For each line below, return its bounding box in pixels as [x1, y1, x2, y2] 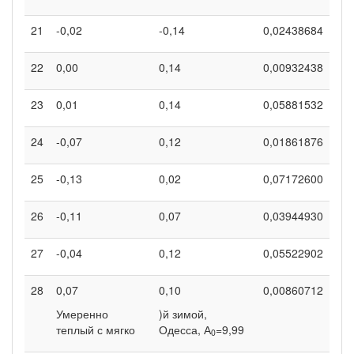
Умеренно [56, 305, 108, 322]
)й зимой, [159, 305, 207, 322]
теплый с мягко [56, 321, 135, 337]
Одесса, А [159, 321, 211, 337]
